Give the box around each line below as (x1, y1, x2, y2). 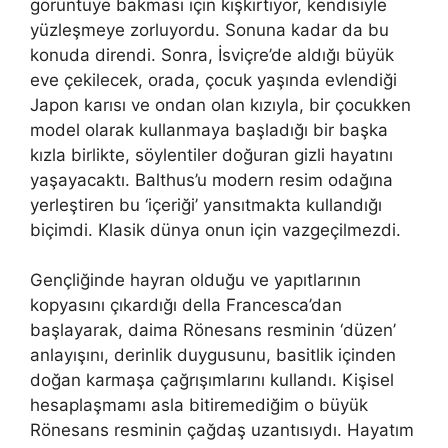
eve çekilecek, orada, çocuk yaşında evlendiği (30, 69, 397, 90)
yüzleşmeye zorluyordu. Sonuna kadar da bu (30, 19, 389, 40)
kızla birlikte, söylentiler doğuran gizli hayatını (30, 144, 393, 165)
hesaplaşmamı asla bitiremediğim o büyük (30, 395, 368, 415)
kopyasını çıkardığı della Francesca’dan (30, 295, 342, 315)
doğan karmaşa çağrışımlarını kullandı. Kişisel (30, 370, 394, 390)
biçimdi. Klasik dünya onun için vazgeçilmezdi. (30, 219, 401, 240)
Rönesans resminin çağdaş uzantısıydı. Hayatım (30, 420, 414, 440)
